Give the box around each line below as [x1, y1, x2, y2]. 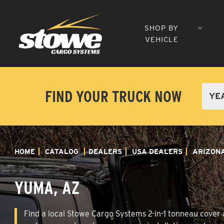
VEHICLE [144, 34, 178, 44]
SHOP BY [144, 23, 179, 32]
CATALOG [45, 147, 78, 155]
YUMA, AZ [14, 176, 79, 198]
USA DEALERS [132, 147, 182, 155]
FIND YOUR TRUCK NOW [45, 86, 181, 105]
